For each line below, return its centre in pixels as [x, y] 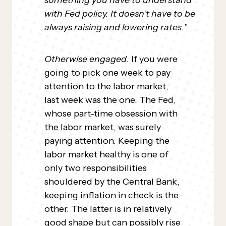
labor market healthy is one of [106, 154]
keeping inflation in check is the [111, 195]
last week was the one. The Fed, [110, 100]
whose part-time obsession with [111, 114]
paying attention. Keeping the [107, 141]
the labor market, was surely [103, 127]
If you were [154, 59]
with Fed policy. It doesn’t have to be [120, 14]
